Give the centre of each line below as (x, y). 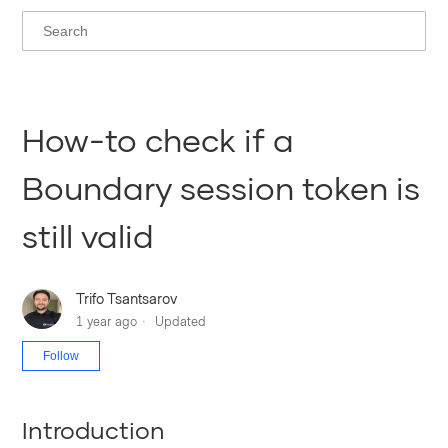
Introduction (94, 429)
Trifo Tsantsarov (127, 297)
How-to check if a (158, 139)
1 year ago (107, 320)
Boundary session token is (221, 187)
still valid (88, 235)
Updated (181, 320)
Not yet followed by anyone (188, 351)
